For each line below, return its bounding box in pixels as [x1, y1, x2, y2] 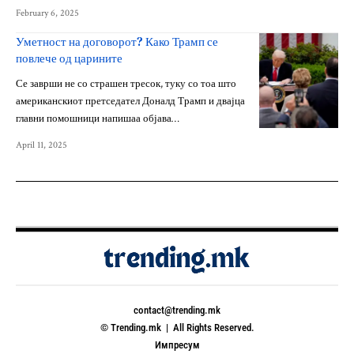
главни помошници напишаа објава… [16, 112, 179, 126]
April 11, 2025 [16, 139, 67, 152]
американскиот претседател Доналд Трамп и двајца [16, 95, 245, 109]
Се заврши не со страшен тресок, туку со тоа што [16, 77, 236, 92]
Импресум [154, 339, 200, 352]
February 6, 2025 [16, 7, 79, 20]
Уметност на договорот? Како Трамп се [16, 33, 218, 51]
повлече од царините [16, 50, 122, 67]
